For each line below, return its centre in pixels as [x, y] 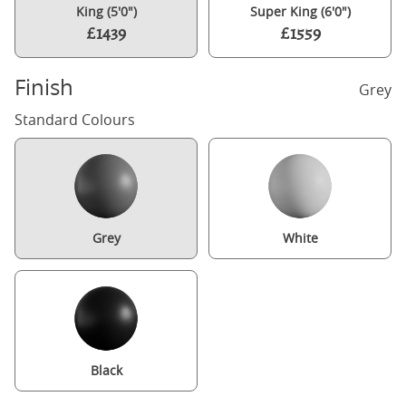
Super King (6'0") [300, 11]
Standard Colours [75, 120]
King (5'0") [106, 11]
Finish [44, 87]
